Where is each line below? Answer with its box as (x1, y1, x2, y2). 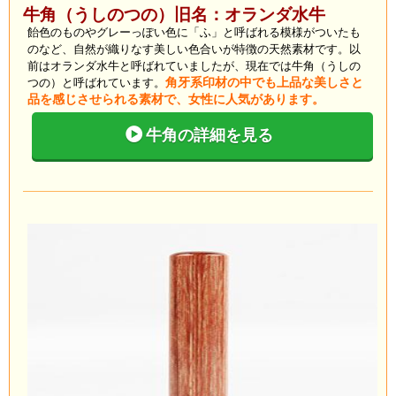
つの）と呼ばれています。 (27, 76, 165, 90)
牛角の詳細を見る (146, 126, 273, 145)
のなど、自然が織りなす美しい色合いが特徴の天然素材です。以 (27, 42, 361, 57)
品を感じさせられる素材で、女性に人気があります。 (27, 93, 324, 107)
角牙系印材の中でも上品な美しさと (165, 76, 363, 90)
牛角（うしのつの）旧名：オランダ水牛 (23, 5, 325, 25)
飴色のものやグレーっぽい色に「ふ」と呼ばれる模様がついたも (27, 26, 361, 40)
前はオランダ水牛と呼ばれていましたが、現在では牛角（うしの (27, 59, 361, 73)
